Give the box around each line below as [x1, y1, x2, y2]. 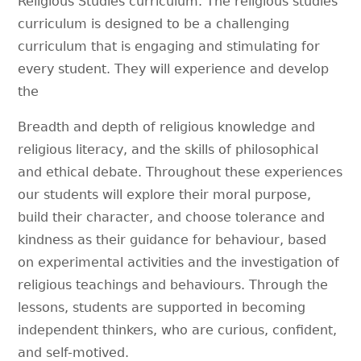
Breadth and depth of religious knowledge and [18, 118, 316, 135]
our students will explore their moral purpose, [18, 186, 312, 202]
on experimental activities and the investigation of [18, 254, 340, 270]
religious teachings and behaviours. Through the [18, 276, 329, 293]
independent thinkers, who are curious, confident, [18, 322, 338, 338]
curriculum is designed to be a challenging [18, 15, 290, 31]
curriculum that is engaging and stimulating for [18, 38, 321, 54]
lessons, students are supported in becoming [18, 299, 306, 315]
